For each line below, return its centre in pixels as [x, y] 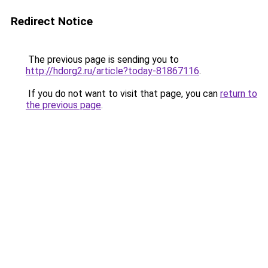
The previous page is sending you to [102, 60]
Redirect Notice [52, 21]
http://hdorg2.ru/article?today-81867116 [112, 71]
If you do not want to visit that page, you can [123, 94]
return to [239, 94]
